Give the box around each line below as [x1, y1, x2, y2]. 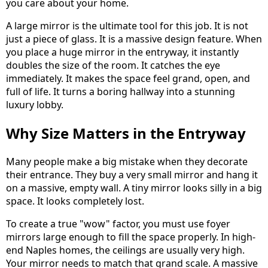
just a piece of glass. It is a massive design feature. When [6, 32, 262, 45]
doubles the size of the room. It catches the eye [6, 58, 220, 72]
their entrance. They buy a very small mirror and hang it [6, 167, 258, 181]
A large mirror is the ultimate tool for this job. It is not [6, 19, 248, 32]
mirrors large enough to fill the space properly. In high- [6, 230, 255, 243]
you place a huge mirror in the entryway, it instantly [6, 45, 239, 59]
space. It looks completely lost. [6, 194, 144, 208]
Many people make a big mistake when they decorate [6, 154, 248, 168]
